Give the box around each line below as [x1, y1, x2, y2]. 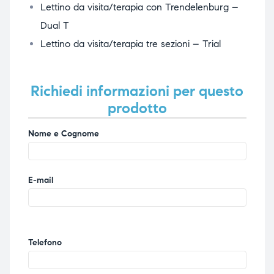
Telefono [28, 237, 62, 248]
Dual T [40, 20, 69, 32]
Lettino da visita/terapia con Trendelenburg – [40, 1, 239, 13]
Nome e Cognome [28, 128, 99, 139]
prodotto [107, 99, 167, 118]
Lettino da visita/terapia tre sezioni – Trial [40, 38, 221, 50]
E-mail [28, 175, 53, 186]
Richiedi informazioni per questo [31, 82, 243, 101]
